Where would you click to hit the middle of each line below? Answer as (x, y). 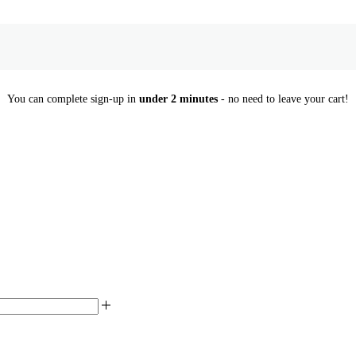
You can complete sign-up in (73, 99)
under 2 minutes (178, 99)
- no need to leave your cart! (283, 99)
